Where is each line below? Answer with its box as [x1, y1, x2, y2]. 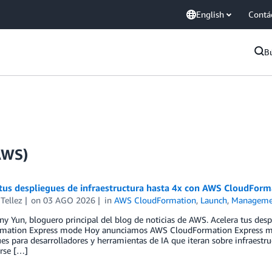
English [196, 9, 224, 19]
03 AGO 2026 [43, 195, 96, 205]
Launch [200, 195, 228, 205]
